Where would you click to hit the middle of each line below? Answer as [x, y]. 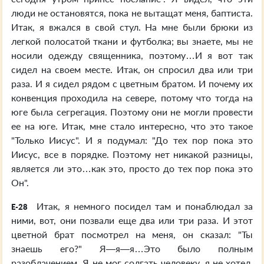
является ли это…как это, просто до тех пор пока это [132, 168]
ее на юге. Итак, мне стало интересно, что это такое [132, 126]
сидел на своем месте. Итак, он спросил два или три [132, 69]
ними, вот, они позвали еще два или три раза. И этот [132, 220]
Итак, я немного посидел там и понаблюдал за [143, 206]
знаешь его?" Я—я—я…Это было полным [132, 248]
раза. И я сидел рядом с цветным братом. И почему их [132, 83]
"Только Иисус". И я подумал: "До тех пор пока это [132, 140]
